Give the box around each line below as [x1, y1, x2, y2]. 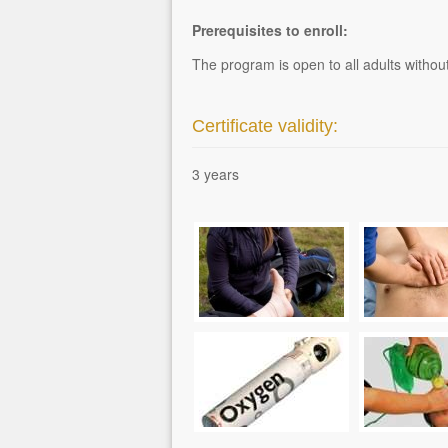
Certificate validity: [192, 116, 338, 136]
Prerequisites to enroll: [192, 20, 348, 40]
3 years [192, 164, 239, 184]
